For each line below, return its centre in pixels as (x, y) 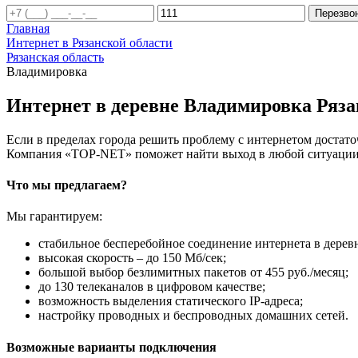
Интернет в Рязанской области (89, 43)
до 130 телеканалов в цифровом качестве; (152, 287)
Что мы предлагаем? (67, 185)
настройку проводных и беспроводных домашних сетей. (193, 316)
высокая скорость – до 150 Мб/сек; (132, 258)
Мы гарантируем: (54, 217)
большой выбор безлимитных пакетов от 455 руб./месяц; (193, 272)
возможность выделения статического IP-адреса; (171, 301)
